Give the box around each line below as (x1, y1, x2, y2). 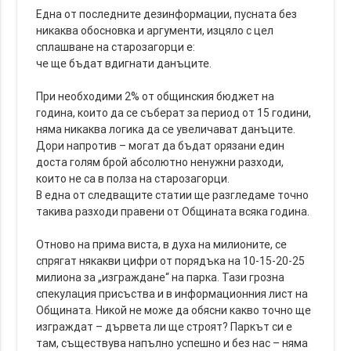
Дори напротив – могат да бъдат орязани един (36, 138, 285, 153)
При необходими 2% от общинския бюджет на (36, 89, 275, 103)
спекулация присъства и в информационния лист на (36, 286, 309, 301)
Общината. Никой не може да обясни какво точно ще (36, 302, 312, 317)
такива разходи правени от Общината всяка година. (36, 204, 310, 219)
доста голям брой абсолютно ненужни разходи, (36, 154, 284, 169)
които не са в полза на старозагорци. (36, 171, 230, 186)
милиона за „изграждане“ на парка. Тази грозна (36, 270, 285, 284)
